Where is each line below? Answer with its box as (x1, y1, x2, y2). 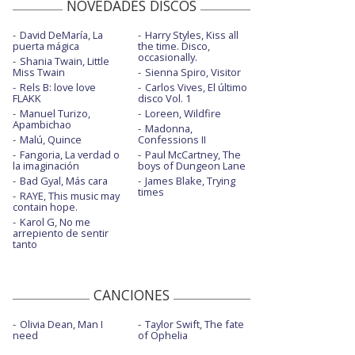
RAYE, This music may (20, 188, 120, 203)
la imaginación (13, 158, 79, 173)
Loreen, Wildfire (144, 105, 221, 120)
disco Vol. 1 (137, 90, 191, 105)
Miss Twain (13, 64, 65, 79)
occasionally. (137, 49, 197, 64)
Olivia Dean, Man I (20, 316, 103, 331)
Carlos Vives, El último (144, 79, 247, 94)
